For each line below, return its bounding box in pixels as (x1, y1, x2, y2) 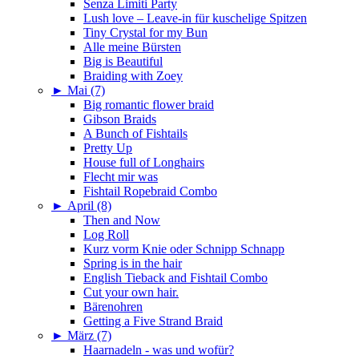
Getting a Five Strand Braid (83, 314, 223, 329)
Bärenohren (83, 300, 143, 314)
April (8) (67, 199, 111, 213)
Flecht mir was (83, 170, 158, 184)
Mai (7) (67, 83, 105, 98)
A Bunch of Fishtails (83, 127, 188, 141)
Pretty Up (83, 141, 132, 155)
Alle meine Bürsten (83, 40, 181, 54)
